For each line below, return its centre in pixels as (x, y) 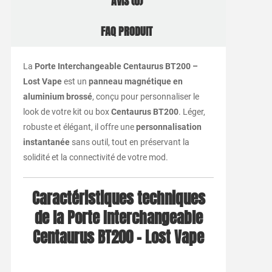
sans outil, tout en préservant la (129, 142)
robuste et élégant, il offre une (79, 127)
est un (75, 82)
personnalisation (168, 127)
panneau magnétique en (135, 82)
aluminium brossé (57, 97)
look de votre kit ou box (67, 112)
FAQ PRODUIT (127, 32)
